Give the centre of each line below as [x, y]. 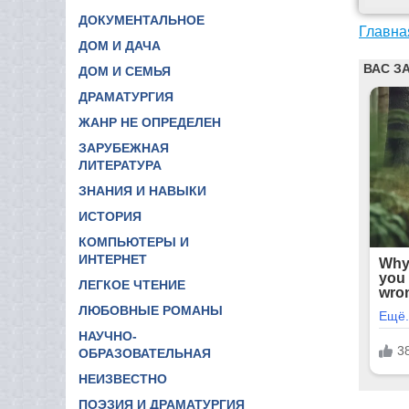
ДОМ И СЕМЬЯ [125, 71]
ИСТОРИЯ [110, 216]
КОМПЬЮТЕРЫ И [134, 241]
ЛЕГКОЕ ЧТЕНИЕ [132, 284]
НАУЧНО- [108, 336]
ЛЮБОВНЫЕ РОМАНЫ [151, 310]
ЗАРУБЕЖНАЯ [124, 147]
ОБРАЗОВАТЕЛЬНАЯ [145, 353]
